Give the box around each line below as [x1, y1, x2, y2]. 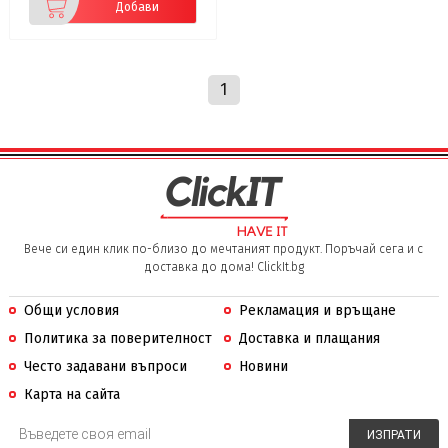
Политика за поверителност [23, 330, 212, 348]
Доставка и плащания [238, 330, 380, 348]
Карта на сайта [23, 386, 120, 404]
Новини [238, 358, 288, 376]
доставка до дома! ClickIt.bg [143, 260, 304, 275]
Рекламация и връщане [238, 302, 396, 320]
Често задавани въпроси [23, 358, 187, 376]
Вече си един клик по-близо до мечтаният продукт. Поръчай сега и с [24, 242, 424, 257]
